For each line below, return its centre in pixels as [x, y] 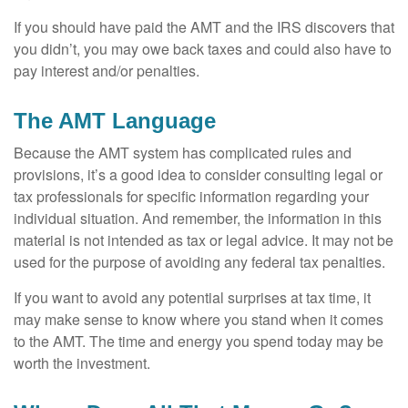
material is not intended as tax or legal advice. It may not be [204, 240]
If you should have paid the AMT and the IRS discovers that [204, 27]
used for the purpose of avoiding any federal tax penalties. [199, 262]
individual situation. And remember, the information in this [198, 218]
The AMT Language [115, 121]
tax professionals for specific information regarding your [191, 196]
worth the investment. [82, 363]
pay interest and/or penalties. [107, 71]
